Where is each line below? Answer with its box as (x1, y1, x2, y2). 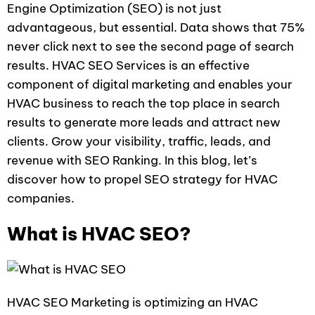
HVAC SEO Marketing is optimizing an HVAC (7, 295, 258, 310)
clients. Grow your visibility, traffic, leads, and (7, 134, 271, 149)
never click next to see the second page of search (7, 39, 294, 54)
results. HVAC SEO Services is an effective (7, 58, 250, 73)
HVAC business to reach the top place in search (7, 96, 280, 111)
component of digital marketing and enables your (7, 77, 292, 92)
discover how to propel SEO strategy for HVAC (7, 172, 278, 187)
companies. (7, 191, 75, 206)
